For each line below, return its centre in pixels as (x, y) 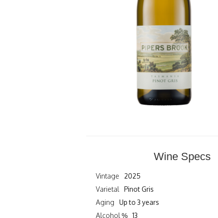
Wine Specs (182, 156)
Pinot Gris (139, 189)
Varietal (107, 189)
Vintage (107, 176)
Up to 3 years (139, 202)
